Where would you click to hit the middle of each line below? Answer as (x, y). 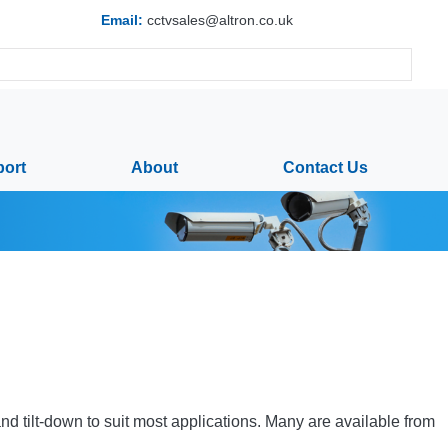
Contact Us (326, 167)
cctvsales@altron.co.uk (220, 20)
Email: (122, 20)
